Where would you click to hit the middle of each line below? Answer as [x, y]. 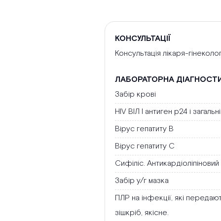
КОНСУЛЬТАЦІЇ [143, 39]
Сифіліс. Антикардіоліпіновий [167, 164]
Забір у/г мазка [142, 181]
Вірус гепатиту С [145, 147]
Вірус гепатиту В [144, 129]
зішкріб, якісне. [142, 213]
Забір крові [135, 95]
